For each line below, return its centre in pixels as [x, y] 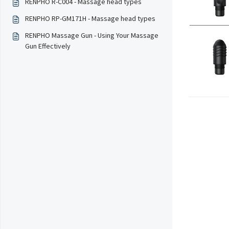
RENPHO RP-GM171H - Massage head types [90, 18]
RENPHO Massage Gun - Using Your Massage [92, 35]
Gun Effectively [48, 46]
